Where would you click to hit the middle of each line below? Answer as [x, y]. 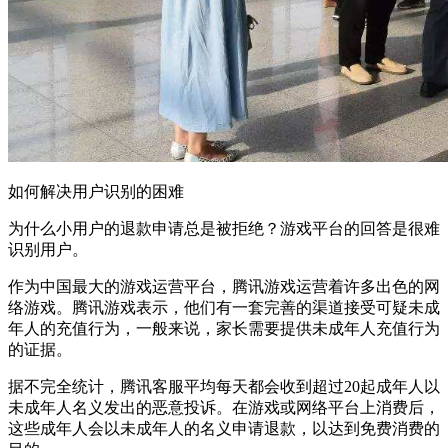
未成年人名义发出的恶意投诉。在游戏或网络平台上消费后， [224, 407]
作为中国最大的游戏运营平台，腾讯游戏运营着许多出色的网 [224, 286]
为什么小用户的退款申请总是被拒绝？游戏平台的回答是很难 [224, 228]
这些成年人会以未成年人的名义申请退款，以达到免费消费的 [224, 428]
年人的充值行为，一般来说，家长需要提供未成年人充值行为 [224, 328]
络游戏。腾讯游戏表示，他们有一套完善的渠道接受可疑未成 [224, 307]
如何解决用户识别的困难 [96, 191]
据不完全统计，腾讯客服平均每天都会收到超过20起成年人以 [224, 386]
